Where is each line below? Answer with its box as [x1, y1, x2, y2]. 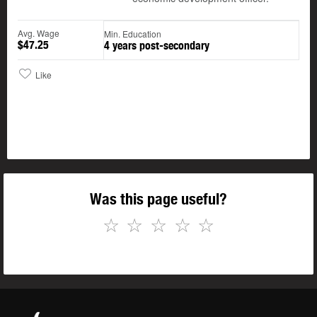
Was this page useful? [90, 190, 227, 209]
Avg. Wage [18, 27, 59, 40]
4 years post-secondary [104, 39, 209, 53]
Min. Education [104, 28, 161, 40]
